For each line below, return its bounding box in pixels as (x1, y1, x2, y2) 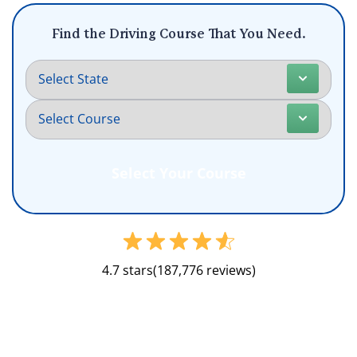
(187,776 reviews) (152, 261, 256, 279)
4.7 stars (101, 261, 153, 279)
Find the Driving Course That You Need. (51, 28, 306, 41)
